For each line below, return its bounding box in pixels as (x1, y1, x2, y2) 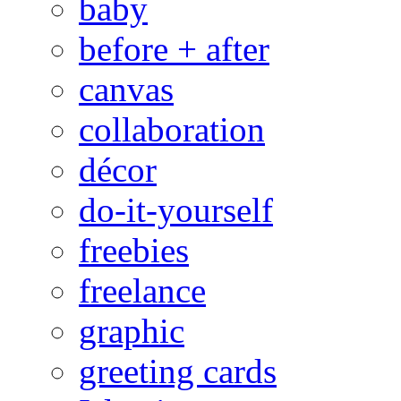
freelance (79, 270, 206, 310)
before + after (79, 29, 269, 68)
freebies (79, 230, 189, 269)
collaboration (79, 109, 265, 149)
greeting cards (79, 351, 277, 390)
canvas (79, 69, 174, 108)
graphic (79, 311, 184, 350)
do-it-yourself (79, 190, 273, 229)
